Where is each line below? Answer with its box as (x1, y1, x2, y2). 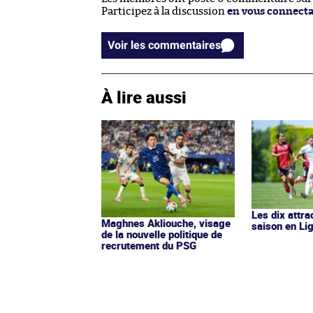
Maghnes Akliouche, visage (101, 216, 231, 231)
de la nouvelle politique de (101, 227, 222, 242)
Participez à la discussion (101, 6, 227, 17)
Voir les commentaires (148, 38, 221, 52)
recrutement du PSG (101, 238, 196, 253)
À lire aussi (101, 85, 187, 108)
